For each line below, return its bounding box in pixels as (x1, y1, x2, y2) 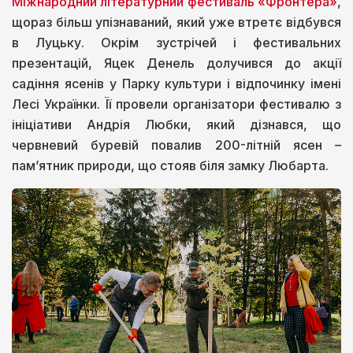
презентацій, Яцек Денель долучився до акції (12, 55, 341, 72)
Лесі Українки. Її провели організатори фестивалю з (12, 96, 341, 113)
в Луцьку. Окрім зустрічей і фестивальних (12, 35, 341, 51)
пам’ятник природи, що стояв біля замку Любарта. (12, 158, 329, 174)
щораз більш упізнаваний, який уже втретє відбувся (12, 14, 341, 31)
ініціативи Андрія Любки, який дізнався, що (12, 117, 341, 133)
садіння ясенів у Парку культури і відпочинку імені (12, 76, 341, 92)
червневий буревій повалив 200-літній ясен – (12, 137, 341, 154)
